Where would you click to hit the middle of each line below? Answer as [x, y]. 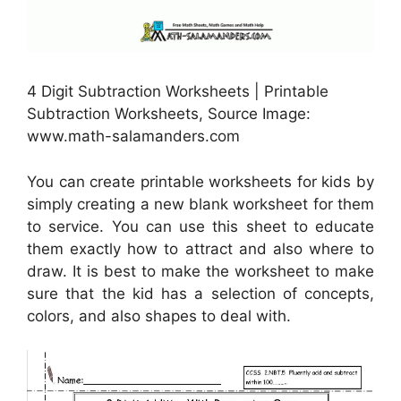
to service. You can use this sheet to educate [200, 226]
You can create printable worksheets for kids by [200, 181]
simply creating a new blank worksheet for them [200, 204]
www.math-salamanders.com [133, 137]
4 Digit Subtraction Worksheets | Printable [178, 92]
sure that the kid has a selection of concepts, [200, 293]
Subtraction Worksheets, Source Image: [169, 114]
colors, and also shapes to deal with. [159, 316]
